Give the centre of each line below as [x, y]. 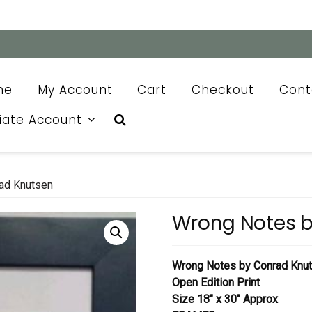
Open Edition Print [216, 283]
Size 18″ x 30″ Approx [225, 299]
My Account [75, 89]
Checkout [223, 89]
